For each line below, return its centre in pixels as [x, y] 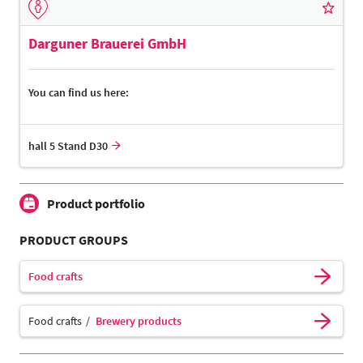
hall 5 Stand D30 [68, 146]
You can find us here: [79, 93]
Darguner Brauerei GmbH [107, 44]
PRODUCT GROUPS [74, 240]
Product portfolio [96, 204]
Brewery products [139, 321]
